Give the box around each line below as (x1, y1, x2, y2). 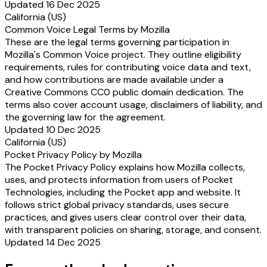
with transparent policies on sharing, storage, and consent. (5, 223, 262, 236)
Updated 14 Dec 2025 (5, 235, 101, 249)
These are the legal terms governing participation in (5, 35, 229, 48)
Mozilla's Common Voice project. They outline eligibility (5, 48, 241, 61)
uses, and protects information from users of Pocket (5, 173, 233, 186)
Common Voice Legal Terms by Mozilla (5, 23, 170, 36)
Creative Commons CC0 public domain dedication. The (5, 85, 244, 98)
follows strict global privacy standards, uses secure (5, 198, 229, 211)
